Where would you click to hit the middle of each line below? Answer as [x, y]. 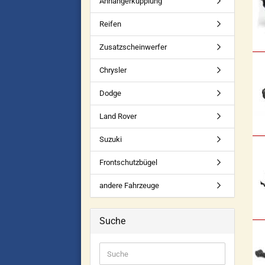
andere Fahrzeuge [129, 185]
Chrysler [113, 70]
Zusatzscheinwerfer [133, 47]
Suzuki [111, 139]
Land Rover [118, 116]
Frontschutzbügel [128, 162]
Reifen [110, 24]
